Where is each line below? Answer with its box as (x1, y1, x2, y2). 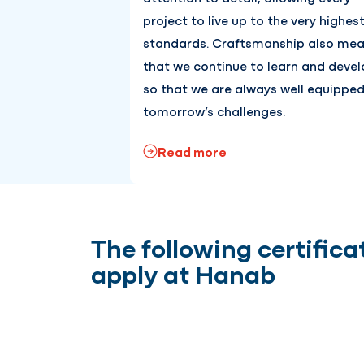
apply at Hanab (91, 254, 275, 291)
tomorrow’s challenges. (143, 102, 288, 120)
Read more (158, 142, 227, 161)
